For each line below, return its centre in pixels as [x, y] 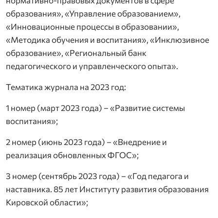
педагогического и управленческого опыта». [92, 66]
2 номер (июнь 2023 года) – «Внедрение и [86, 142]
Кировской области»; [47, 202]
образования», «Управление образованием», [93, 14]
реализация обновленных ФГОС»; [72, 155]
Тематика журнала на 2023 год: [66, 87]
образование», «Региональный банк [76, 53]
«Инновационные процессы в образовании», [92, 27]
